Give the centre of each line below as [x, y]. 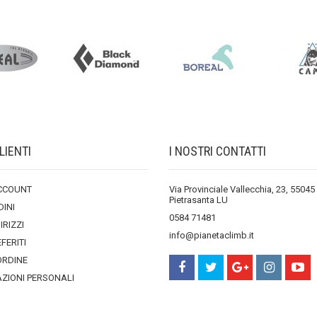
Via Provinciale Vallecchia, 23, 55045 [242, 189]
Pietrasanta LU [198, 200]
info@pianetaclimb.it [212, 235]
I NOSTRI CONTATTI [218, 151]
